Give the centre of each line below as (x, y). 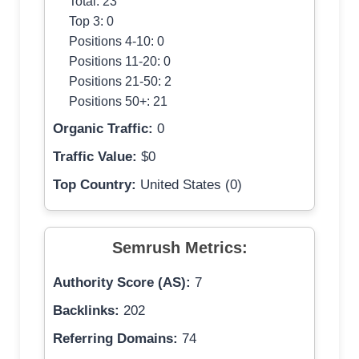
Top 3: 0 (91, 21)
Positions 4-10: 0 (117, 41)
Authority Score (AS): (122, 283)
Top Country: (95, 185)
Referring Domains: (115, 339)
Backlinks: (86, 311)
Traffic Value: (95, 157)
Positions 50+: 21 (118, 101)
